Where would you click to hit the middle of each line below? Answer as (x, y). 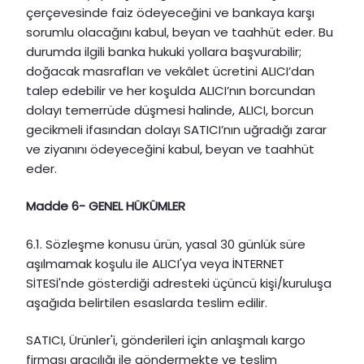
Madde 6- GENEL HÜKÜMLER (106, 206)
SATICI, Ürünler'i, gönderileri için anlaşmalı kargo (166, 340)
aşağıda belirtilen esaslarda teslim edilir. (147, 302)
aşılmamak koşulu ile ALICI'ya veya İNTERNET (155, 263)
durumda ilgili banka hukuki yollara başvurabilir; (164, 51)
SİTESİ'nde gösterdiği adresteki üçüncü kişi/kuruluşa (179, 283)
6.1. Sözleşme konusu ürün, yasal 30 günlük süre (166, 244)
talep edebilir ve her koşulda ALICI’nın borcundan (171, 90)
